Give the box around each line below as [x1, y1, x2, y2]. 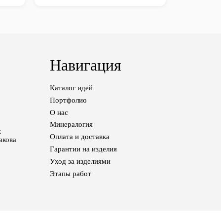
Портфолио [50, 96, 87, 104]
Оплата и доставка [50, 133, 110, 141]
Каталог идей [50, 83, 93, 92]
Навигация [50, 57, 122, 74]
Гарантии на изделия [50, 145, 117, 153]
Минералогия [50, 120, 93, 129]
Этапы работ [50, 170, 92, 178]
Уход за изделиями [50, 157, 111, 166]
